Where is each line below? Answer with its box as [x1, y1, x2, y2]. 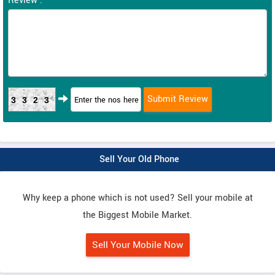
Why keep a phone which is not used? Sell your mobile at [22, 192, 253, 204]
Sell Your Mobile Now [91, 238, 184, 252]
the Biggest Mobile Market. [83, 209, 192, 222]
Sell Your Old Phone [99, 153, 179, 166]
